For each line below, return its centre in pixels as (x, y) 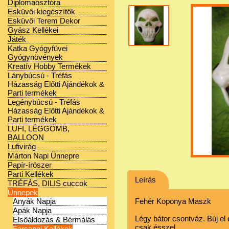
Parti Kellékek (31, 174)
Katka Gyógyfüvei (38, 48)
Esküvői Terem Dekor (44, 21)
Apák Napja (32, 210)
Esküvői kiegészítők (41, 12)
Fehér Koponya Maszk (173, 201)
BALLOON (26, 137)
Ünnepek (23, 192)
